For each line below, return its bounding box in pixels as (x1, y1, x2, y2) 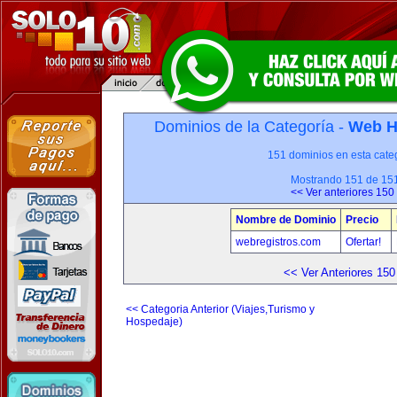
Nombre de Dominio (236, 214, 336, 226)
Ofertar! (346, 236, 384, 248)
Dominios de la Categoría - (153, 118, 348, 136)
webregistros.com (236, 236, 321, 248)
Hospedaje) (126, 315, 183, 328)
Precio (346, 214, 378, 226)
